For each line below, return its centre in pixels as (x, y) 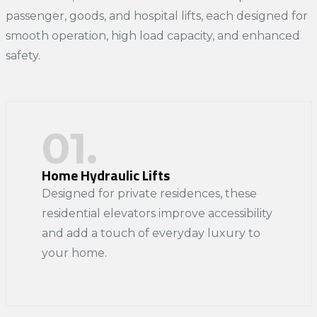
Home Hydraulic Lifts (105, 175)
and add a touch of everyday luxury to (151, 233)
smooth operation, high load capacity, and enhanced (152, 35)
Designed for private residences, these (149, 193)
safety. (23, 55)
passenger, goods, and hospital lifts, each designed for (156, 16)
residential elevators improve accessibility (157, 213)
